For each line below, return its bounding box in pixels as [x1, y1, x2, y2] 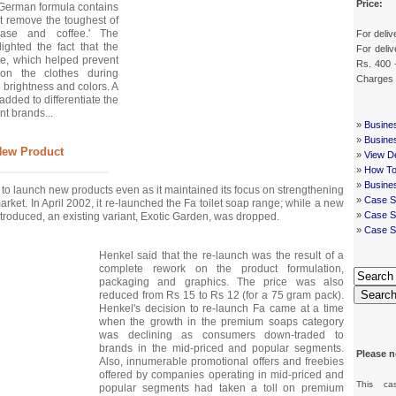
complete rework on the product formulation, [99, 262, 344, 275]
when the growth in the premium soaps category [99, 315, 344, 328]
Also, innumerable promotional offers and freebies [99, 354, 344, 368]
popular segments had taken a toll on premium [99, 381, 344, 394]
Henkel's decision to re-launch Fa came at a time [99, 301, 344, 315]
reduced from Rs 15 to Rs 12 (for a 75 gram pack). [99, 288, 344, 301]
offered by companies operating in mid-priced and [99, 368, 344, 381]
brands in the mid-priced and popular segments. [99, 341, 344, 354]
